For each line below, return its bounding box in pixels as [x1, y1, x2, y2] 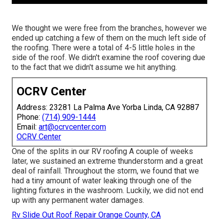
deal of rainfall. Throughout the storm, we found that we [12, 166, 199, 175]
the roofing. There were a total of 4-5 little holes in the [12, 43, 195, 52]
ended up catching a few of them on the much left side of [12, 33, 206, 43]
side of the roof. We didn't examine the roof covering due [12, 52, 205, 62]
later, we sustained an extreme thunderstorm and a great [12, 156, 203, 166]
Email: [17, 122, 39, 131]
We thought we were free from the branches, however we [12, 23, 207, 33]
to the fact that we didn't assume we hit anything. [12, 62, 177, 72]
